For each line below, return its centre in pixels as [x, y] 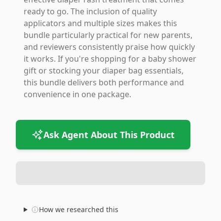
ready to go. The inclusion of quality [90, 11]
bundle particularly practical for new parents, [108, 35]
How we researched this [78, 209]
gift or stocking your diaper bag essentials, [104, 71]
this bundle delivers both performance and [104, 82]
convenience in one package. [77, 94]
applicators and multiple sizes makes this [100, 23]
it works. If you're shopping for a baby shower [110, 59]
